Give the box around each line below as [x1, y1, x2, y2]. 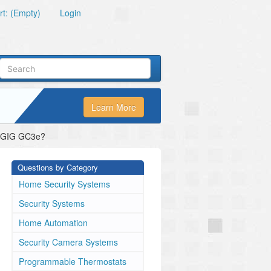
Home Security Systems [19, 178, 110, 190]
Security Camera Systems [19, 236, 118, 248]
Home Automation [19, 217, 88, 229]
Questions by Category [18, 162, 98, 173]
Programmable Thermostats [19, 255, 126, 267]
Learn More [91, 101, 136, 114]
